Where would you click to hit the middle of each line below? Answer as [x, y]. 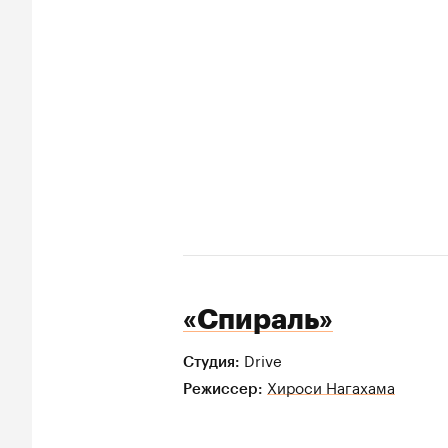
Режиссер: [223, 389]
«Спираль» [258, 319]
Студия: [213, 362]
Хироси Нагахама [331, 386]
